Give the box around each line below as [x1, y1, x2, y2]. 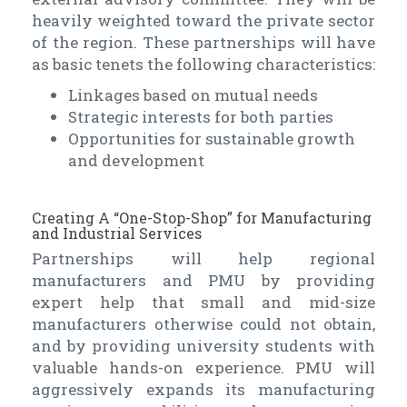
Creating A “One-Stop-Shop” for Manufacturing [32, 208, 372, 228]
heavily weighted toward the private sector [32, 10, 375, 32]
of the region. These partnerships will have [32, 32, 375, 54]
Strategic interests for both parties [68, 106, 333, 128]
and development [68, 150, 204, 172]
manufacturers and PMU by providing [32, 270, 375, 292]
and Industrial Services [32, 223, 202, 243]
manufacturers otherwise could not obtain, [32, 313, 375, 335]
